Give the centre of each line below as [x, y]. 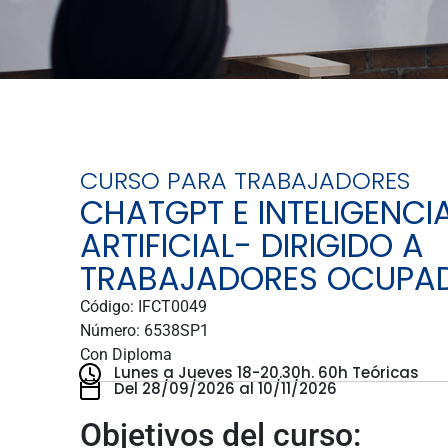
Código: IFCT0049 [143, 306]
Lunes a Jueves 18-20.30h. [215, 373]
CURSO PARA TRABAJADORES [244, 180]
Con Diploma [125, 354]
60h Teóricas [368, 373]
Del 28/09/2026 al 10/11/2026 [225, 388]
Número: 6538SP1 [144, 330]
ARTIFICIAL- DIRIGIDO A [251, 245]
